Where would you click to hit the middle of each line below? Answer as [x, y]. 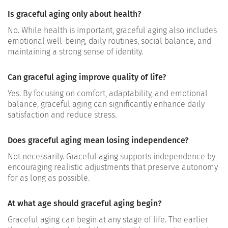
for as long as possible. [49, 178]
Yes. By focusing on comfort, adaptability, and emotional [108, 94]
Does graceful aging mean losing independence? [98, 140]
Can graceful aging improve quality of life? [87, 77]
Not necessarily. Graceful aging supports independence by [111, 157]
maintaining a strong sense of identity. [75, 52]
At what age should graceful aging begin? [85, 204]
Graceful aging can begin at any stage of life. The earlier [108, 220]
